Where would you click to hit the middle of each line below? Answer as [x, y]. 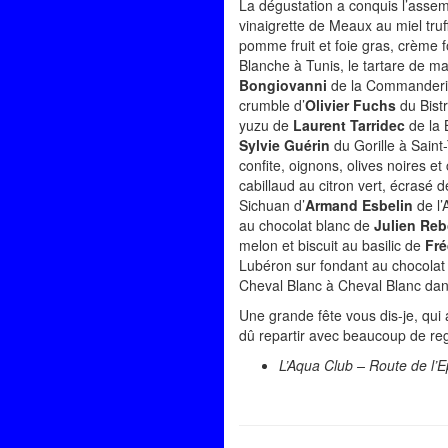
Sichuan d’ [272, 205]
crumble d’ [272, 105]
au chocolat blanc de [306, 225]
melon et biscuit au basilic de [332, 245]
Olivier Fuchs [350, 105]
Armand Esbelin [359, 205]
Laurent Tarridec [349, 125]
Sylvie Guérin [284, 145]
